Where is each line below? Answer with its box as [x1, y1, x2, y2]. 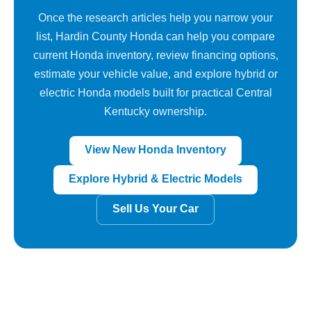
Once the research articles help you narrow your [38, 11, 273, 24]
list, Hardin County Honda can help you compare [36, 30, 275, 42]
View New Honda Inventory [85, 143, 226, 155]
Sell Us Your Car [112, 202, 199, 215]
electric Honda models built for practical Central [39, 86, 272, 99]
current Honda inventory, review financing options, [33, 49, 278, 61]
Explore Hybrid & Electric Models [69, 172, 242, 185]
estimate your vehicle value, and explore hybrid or [33, 67, 278, 80]
